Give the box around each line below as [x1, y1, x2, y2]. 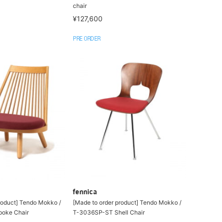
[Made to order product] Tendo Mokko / [73, 198, 182, 206]
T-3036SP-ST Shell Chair [73, 208, 145, 216]
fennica [73, 188, 98, 196]
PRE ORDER [73, 36, 101, 42]
